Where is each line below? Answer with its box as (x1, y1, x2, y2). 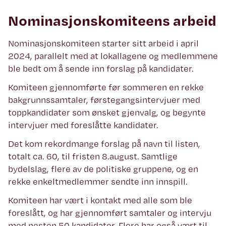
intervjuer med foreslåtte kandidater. (8, 119, 158, 131)
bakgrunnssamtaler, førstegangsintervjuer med (8, 94, 200, 105)
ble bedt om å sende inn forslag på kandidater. (8, 63, 194, 74)
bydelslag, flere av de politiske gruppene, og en (8, 163, 198, 175)
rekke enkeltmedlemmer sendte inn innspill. (8, 176, 188, 187)
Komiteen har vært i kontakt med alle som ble (8, 194, 192, 206)
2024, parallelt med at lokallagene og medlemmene (8, 50, 218, 62)
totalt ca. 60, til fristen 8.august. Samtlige (8, 150, 178, 162)
